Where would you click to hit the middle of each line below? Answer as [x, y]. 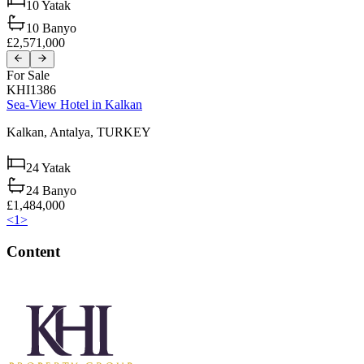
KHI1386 [31, 89]
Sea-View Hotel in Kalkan [74, 104]
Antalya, [73, 132]
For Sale [28, 75]
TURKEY [124, 132]
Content [33, 251]
